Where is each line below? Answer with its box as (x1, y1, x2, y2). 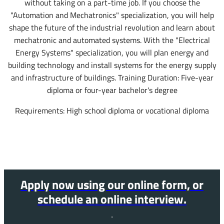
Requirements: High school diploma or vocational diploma (15, 104, 209, 117)
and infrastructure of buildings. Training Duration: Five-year (10, 71, 213, 84)
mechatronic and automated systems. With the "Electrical (14, 34, 210, 46)
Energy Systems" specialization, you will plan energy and (15, 46, 208, 59)
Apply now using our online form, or (20, 174, 203, 193)
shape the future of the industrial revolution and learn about (9, 21, 215, 34)
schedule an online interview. (37, 189, 186, 208)
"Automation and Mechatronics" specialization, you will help (10, 9, 214, 21)
